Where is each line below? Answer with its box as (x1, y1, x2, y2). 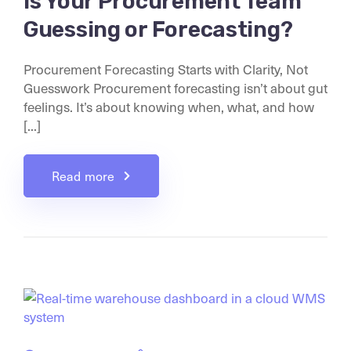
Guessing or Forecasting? (24, 16, 293, 42)
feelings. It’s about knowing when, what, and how (24, 97, 314, 116)
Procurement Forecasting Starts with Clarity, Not (24, 60, 308, 78)
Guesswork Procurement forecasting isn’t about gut (24, 78, 327, 97)
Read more (52, 168, 115, 184)
